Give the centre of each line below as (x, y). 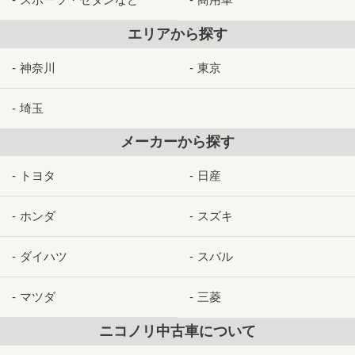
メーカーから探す (177, 141)
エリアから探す (177, 34)
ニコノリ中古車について (177, 331)
